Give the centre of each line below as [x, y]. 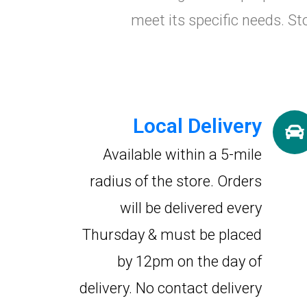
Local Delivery [197, 126]
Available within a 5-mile [182, 155]
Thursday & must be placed [172, 235]
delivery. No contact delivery [171, 288]
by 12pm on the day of [189, 261]
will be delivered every [191, 208]
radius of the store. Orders [176, 181]
